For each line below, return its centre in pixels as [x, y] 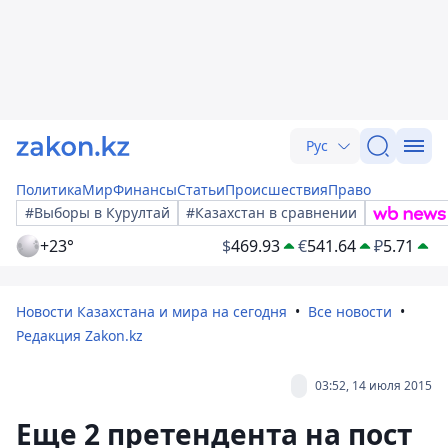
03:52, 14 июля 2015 [373, 385]
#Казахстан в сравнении [271, 212]
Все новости [350, 311]
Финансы [145, 189]
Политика [49, 189]
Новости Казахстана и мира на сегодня [151, 311]
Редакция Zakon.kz [79, 335]
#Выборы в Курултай [97, 212]
